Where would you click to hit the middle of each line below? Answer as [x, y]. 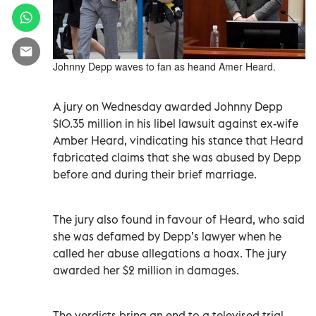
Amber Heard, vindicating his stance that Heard [178, 140]
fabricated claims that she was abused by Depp [177, 157]
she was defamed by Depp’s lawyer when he [167, 236]
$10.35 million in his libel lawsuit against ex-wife [176, 123]
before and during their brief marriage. [155, 174]
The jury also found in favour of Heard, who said [179, 219]
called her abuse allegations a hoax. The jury [170, 253]
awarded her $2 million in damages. [146, 270]
